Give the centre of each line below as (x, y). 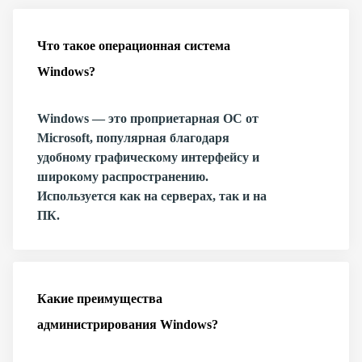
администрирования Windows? (128, 324)
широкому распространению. (123, 177)
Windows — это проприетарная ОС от (148, 118)
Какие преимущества (100, 299)
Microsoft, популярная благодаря (133, 138)
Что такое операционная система (134, 46)
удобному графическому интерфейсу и (148, 157)
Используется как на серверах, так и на (152, 196)
